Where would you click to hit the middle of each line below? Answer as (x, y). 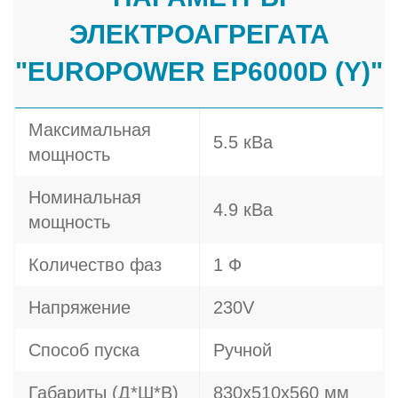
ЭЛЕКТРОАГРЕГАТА (199, 34)
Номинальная (85, 197)
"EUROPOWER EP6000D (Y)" (199, 72)
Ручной (243, 350)
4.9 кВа (243, 210)
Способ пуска (84, 350)
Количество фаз (95, 265)
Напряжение (80, 307)
